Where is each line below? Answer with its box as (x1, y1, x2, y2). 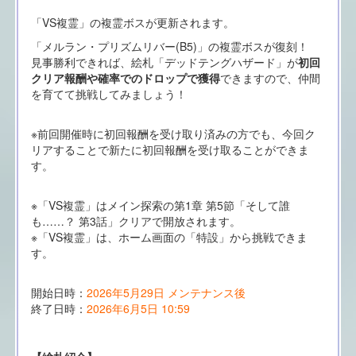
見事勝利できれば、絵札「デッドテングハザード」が (30, 54, 298, 71)
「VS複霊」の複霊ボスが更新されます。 (30, 14, 234, 31)
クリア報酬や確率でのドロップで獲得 (30, 70, 220, 87)
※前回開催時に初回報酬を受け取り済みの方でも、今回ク (30, 126, 315, 142)
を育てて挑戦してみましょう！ (30, 86, 187, 103)
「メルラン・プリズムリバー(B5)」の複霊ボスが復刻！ (30, 38, 308, 55)
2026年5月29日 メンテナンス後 (86, 284, 246, 301)
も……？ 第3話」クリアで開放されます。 (30, 213, 241, 230)
